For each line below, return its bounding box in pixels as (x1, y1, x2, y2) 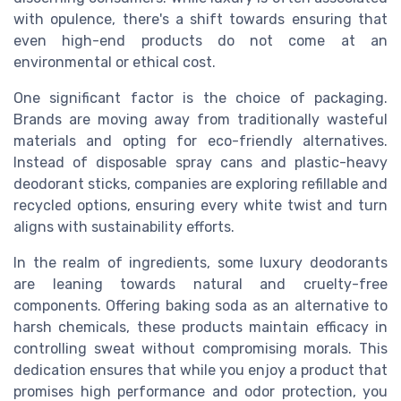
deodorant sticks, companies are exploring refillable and (13, 175, 388, 193)
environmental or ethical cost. (13, 54, 216, 72)
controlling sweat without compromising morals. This (13, 340, 388, 358)
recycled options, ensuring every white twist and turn (13, 197, 388, 215)
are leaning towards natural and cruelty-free (13, 276, 388, 294)
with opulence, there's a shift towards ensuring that (13, 11, 388, 29)
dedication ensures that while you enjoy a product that (13, 362, 388, 380)
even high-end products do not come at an (13, 32, 388, 50)
